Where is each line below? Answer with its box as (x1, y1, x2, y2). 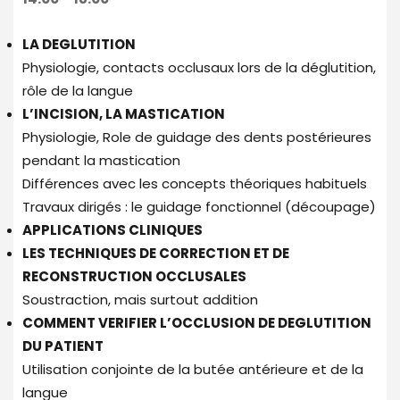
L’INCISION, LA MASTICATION (22, 104, 225, 123)
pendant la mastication (22, 150, 180, 170)
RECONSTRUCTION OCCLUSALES (22, 266, 246, 286)
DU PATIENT (22, 336, 104, 355)
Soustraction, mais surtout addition (22, 289, 258, 309)
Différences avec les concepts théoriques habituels (22, 173, 367, 193)
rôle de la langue (22, 80, 133, 100)
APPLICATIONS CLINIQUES (22, 220, 203, 239)
